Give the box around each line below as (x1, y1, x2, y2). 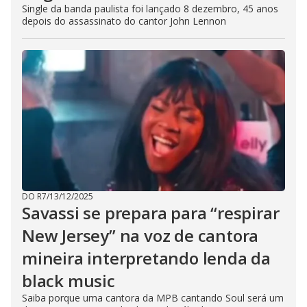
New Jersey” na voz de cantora (22, 224, 259, 247)
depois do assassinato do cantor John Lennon (22, 14, 226, 28)
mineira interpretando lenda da (22, 247, 271, 270)
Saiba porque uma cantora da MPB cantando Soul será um (22, 291, 284, 305)
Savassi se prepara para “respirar (22, 201, 280, 225)
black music (22, 269, 115, 293)
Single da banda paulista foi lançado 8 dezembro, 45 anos (22, 2, 278, 16)
